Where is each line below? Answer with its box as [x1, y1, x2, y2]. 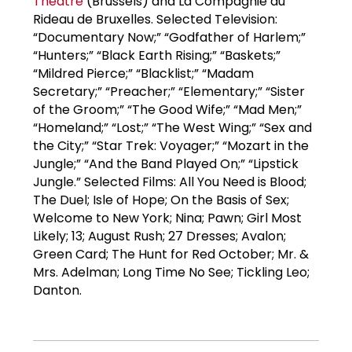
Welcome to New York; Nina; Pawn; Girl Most [33, 208, 302, 227]
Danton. [33, 280, 82, 299]
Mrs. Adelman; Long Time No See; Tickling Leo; [33, 262, 310, 281]
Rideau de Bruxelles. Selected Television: [33, 9, 277, 28]
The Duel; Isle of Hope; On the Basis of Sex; [33, 190, 289, 209]
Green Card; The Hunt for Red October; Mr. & [33, 244, 309, 263]
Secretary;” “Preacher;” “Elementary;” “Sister [33, 82, 305, 101]
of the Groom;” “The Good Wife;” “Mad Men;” [33, 100, 302, 119]
